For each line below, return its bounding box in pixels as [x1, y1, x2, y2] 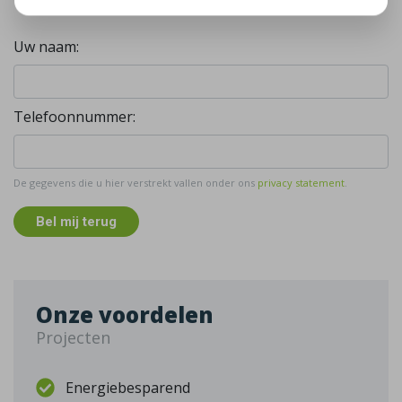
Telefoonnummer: [13, 107, 135, 127]
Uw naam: [13, 37, 79, 57]
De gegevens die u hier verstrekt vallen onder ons [13, 176, 258, 190]
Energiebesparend [66, 378, 191, 398]
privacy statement [258, 176, 345, 190]
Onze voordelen [36, 300, 214, 330]
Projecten [36, 327, 110, 349]
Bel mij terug [36, 214, 117, 231]
